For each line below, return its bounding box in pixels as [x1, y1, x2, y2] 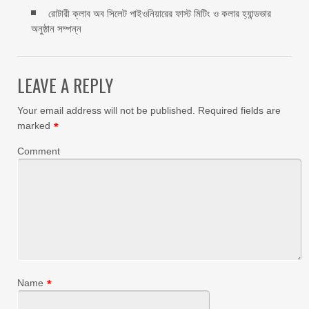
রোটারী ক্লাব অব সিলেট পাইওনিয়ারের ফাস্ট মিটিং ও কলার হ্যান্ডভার [48, 7, 271, 19]
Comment [17, 145, 60, 157]
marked [17, 119, 50, 131]
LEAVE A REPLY [17, 72, 113, 98]
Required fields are [195, 104, 281, 116]
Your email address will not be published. [17, 104, 195, 116]
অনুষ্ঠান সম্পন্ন [31, 22, 81, 34]
